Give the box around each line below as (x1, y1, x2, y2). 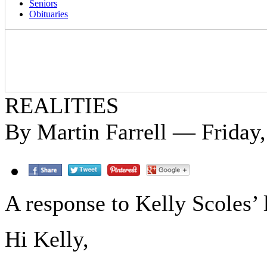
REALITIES (5, 93, 119, 118)
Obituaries (29, 9, 68, 19)
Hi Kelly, (5, 226, 89, 252)
